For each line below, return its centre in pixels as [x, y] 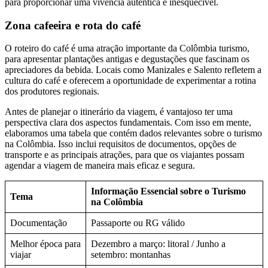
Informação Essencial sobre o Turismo [168, 191]
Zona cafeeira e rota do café [73, 25]
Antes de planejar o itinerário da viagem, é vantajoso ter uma [119, 112]
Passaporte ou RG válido [138, 223]
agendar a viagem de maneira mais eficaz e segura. [100, 166]
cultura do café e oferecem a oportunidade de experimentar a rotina [130, 81]
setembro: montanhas [131, 255]
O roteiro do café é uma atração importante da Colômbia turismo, [127, 48]
